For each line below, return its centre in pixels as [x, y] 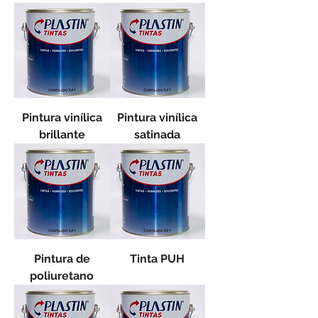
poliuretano [62, 275]
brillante [62, 135]
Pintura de [62, 258]
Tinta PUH [158, 258]
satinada [158, 135]
